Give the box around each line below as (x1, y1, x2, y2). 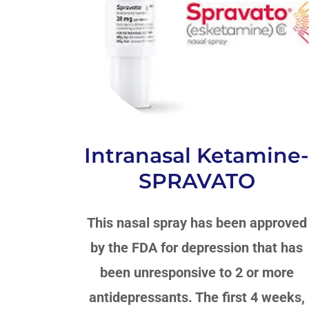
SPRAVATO (138, 168, 255, 194)
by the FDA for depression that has (90, 239, 303, 256)
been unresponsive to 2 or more (99, 263, 294, 281)
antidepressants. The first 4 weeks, (88, 288, 305, 306)
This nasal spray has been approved (86, 214, 307, 231)
